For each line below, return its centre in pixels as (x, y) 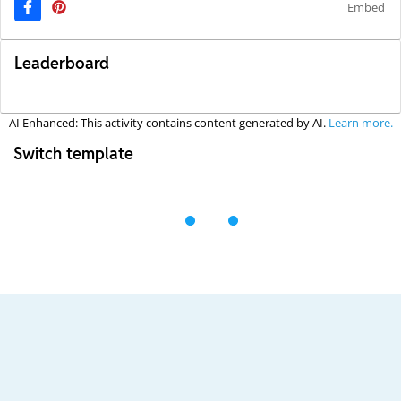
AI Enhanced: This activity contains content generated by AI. (168, 123)
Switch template (73, 154)
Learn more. (360, 123)
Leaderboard (62, 64)
